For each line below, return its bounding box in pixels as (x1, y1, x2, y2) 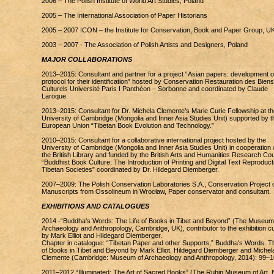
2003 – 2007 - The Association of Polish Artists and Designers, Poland (41, 41, 248, 48)
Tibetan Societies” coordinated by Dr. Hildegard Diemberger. (41, 166, 219, 173)
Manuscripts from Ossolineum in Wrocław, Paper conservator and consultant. (41, 188, 271, 195)
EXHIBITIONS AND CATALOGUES (41, 202, 149, 210)
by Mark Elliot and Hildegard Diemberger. (41, 232, 162, 239)
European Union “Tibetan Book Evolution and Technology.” (41, 122, 214, 129)
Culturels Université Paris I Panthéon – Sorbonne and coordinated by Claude (41, 85, 268, 92)
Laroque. (41, 92, 68, 100)
